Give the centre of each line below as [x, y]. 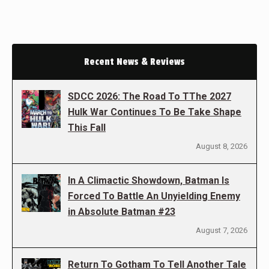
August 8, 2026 [222, 146]
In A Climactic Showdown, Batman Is [149, 180]
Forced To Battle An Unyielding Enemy [154, 196]
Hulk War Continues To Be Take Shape [155, 112]
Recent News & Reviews [134, 62]
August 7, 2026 [222, 230]
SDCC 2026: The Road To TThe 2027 [150, 96]
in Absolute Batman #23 [122, 211]
